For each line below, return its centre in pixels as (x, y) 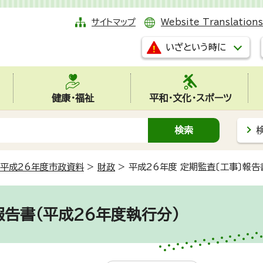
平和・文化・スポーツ (190, 98)
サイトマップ (114, 22)
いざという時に (196, 47)
